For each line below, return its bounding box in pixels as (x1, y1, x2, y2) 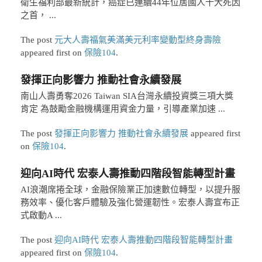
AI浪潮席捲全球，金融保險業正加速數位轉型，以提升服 (20, 185, 240, 195)
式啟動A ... (20, 211, 62, 220)
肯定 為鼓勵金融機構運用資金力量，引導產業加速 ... (20, 104, 225, 114)
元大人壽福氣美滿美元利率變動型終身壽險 (54, 35, 221, 45)
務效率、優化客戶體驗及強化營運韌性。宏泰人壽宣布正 (20, 198, 240, 208)
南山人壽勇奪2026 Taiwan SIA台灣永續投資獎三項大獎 (20, 91, 233, 101)
